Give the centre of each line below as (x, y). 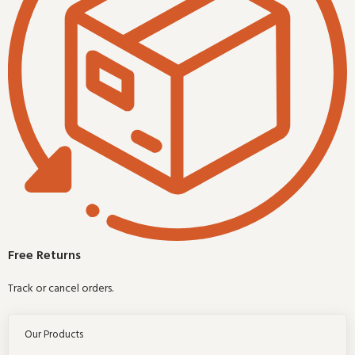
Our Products (54, 335)
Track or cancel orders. (61, 289)
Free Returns (45, 256)
